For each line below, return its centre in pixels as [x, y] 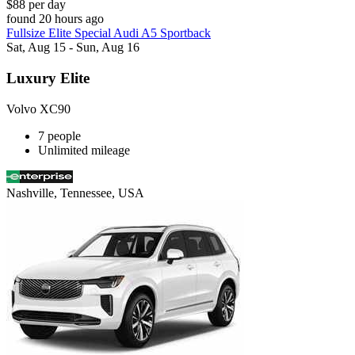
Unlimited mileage [84, 150]
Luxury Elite [48, 78]
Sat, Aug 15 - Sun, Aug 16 [73, 48]
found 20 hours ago [55, 19]
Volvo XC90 [38, 109]
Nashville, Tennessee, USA [75, 193]
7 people [59, 136]
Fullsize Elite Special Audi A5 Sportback [109, 33]
